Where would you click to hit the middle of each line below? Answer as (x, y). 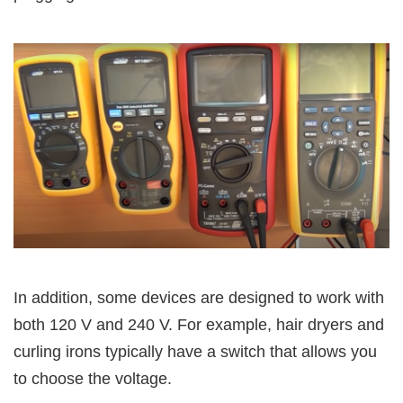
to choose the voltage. (93, 378)
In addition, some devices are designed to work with (199, 297)
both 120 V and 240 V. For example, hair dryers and (199, 324)
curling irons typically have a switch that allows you (195, 351)
